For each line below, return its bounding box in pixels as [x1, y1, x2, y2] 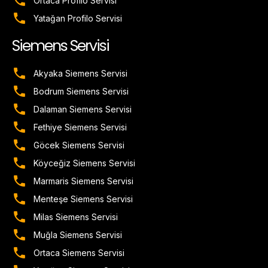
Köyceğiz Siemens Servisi [33, 158, 136, 169]
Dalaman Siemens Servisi [33, 104, 132, 115]
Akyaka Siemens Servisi [33, 68, 128, 79]
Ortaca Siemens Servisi [33, 248, 125, 258]
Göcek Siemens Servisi [33, 140, 125, 151]
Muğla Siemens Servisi [33, 230, 123, 240]
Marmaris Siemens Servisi [33, 176, 134, 187]
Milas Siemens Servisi [33, 212, 118, 223]
